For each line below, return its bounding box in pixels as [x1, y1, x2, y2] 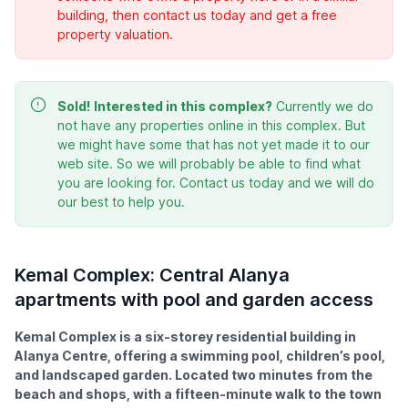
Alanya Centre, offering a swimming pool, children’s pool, [15, 348, 385, 364]
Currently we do [272, 98, 373, 115]
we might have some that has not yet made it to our [57, 137, 370, 153]
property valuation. [57, 26, 173, 43]
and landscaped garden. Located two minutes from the [15, 367, 372, 383]
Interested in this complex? [94, 98, 272, 115]
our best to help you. [57, 194, 185, 210]
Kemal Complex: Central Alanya [15, 264, 290, 287]
